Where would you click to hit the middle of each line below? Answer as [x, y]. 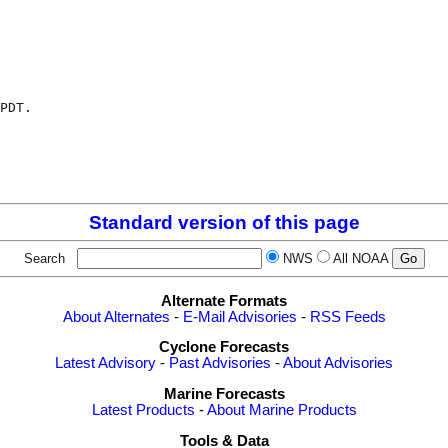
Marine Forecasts [224, 394]
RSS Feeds [347, 316]
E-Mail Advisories [239, 316]
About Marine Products [281, 410]
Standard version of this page [224, 223]
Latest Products [143, 410]
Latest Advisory [105, 363]
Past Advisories [220, 363]
